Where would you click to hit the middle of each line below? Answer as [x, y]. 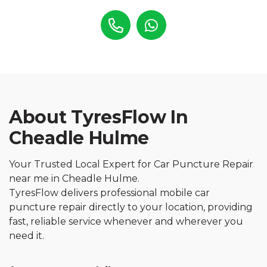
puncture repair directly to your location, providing [131, 207]
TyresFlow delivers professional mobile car [109, 193]
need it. [27, 236]
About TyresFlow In [99, 117]
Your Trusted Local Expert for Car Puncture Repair [131, 164]
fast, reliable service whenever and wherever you [126, 221]
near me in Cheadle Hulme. [75, 178]
